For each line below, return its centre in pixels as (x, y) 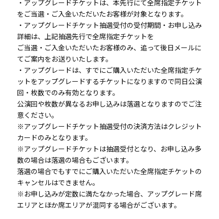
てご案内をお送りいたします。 (65, 59)
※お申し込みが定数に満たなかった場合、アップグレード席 (109, 194)
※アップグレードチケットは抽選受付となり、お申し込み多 (109, 149)
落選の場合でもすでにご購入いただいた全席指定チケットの (109, 171)
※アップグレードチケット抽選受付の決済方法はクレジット (109, 126)
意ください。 (38, 115)
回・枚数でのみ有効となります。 (68, 93)
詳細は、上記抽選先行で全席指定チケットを (86, 36)
